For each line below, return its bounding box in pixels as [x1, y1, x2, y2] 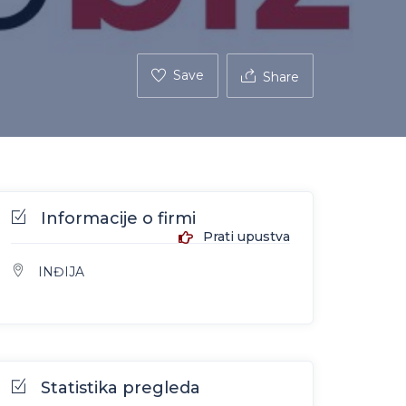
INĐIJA [38, 263, 84, 280]
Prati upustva [198, 227, 290, 245]
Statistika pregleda [41, 377, 200, 398]
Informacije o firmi [41, 208, 196, 228]
